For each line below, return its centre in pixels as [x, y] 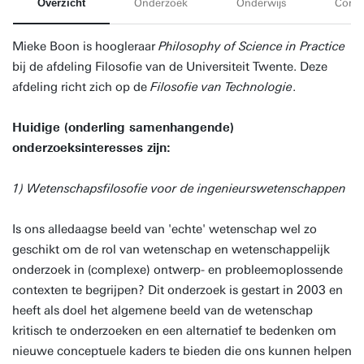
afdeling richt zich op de [81, 87]
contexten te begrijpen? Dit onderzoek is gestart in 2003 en [178, 290]
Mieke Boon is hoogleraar [85, 46]
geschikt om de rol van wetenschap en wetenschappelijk [171, 249]
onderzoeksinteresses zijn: [91, 148]
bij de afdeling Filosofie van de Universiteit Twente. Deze [170, 67]
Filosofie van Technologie [221, 87]
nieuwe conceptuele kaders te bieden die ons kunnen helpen [182, 351]
